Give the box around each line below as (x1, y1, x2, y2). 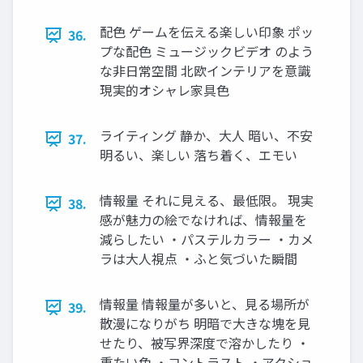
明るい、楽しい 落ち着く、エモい (100, 145, 297, 165)
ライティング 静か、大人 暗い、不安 (100, 126, 313, 146)
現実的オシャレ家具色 (100, 80, 229, 100)
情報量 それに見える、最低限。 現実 (100, 190, 314, 211)
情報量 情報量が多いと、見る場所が (100, 294, 310, 314)
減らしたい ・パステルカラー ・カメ (100, 229, 314, 250)
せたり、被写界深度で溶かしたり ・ (100, 333, 310, 353)
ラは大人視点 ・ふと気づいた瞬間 (100, 249, 297, 269)
